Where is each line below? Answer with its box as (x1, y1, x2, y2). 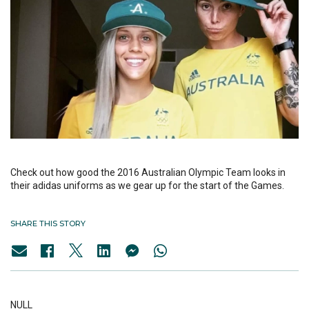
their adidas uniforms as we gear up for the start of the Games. (10, 180, 284, 192)
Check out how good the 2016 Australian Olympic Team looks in (10, 167, 286, 179)
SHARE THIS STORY (10, 219, 86, 229)
